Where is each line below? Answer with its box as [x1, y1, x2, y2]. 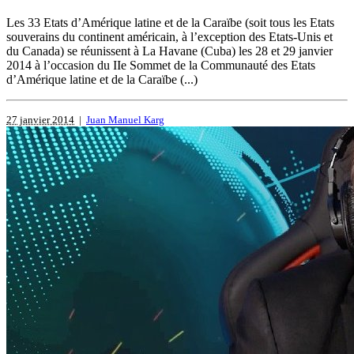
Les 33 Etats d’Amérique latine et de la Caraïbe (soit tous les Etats [6, 16, 334, 30]
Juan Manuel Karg [86, 114, 164, 126]
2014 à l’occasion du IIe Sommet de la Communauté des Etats [6, 58, 315, 73]
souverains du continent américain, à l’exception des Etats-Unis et [6, 30, 333, 44]
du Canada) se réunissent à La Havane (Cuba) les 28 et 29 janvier [6, 44, 333, 58]
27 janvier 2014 [6, 114, 74, 126]
